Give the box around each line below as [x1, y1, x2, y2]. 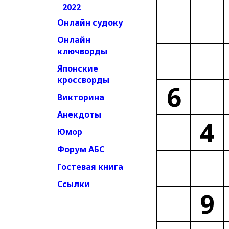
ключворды [57, 45, 107, 57]
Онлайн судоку [57, 17, 123, 28]
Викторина [57, 91, 104, 103]
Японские [57, 63, 98, 74]
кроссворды [57, 74, 109, 85]
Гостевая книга [57, 161, 123, 172]
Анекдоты [57, 109, 101, 120]
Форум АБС [57, 144, 104, 155]
